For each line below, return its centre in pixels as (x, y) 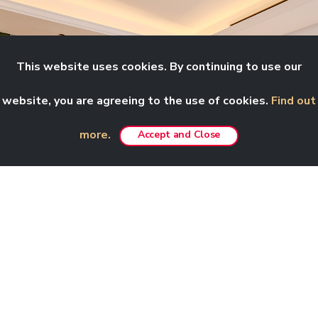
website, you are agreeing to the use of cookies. (137, 101)
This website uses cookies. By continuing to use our (159, 67)
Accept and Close (179, 134)
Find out (294, 101)
